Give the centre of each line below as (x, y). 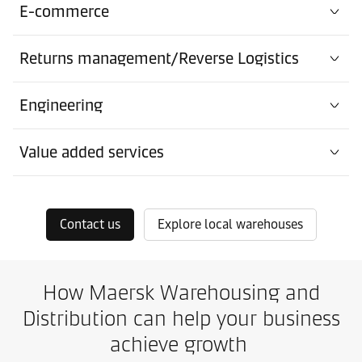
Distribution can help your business (181, 318)
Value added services (92, 152)
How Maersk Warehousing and (181, 292)
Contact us (90, 224)
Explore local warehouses (230, 224)
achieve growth (181, 344)
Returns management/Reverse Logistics (159, 58)
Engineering (61, 105)
